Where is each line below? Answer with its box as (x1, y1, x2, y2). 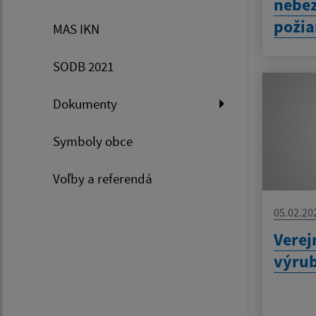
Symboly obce (53, 133, 133, 150)
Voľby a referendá (53, 170, 152, 187)
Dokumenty (53, 95, 117, 112)
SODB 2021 (53, 58, 114, 75)
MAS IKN (53, 20, 99, 37)
